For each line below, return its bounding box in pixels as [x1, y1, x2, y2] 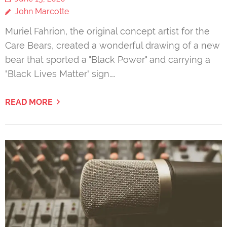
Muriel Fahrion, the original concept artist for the [5, 26, 210, 37]
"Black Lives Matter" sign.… [5, 68, 115, 80]
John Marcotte [15, 7, 69, 17]
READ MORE [5, 97, 53, 107]
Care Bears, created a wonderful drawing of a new [5, 40, 220, 51]
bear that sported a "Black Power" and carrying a [5, 54, 210, 65]
